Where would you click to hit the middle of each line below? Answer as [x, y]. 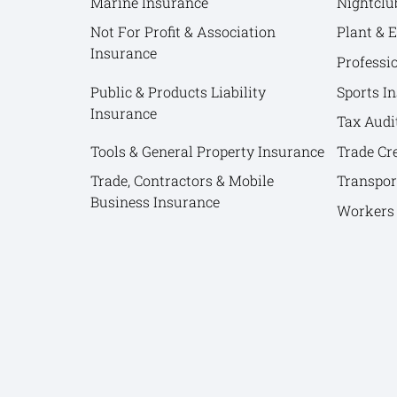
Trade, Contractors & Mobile [182, 181]
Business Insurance [155, 202]
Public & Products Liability [178, 91]
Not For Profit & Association [183, 32]
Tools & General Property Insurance [207, 151]
